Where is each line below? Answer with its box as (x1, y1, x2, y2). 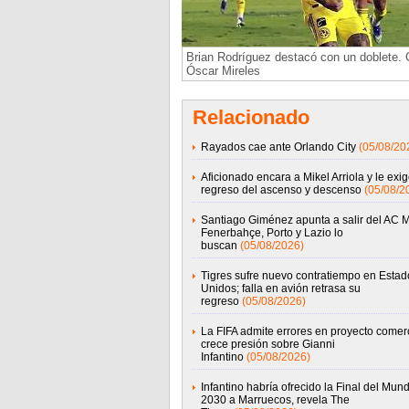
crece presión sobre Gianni (200, 338, 335, 351)
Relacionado (192, 106, 309, 129)
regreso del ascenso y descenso (200, 184, 362, 196)
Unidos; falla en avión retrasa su (200, 282, 361, 295)
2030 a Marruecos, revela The (200, 393, 350, 406)
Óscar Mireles (185, 64, 260, 78)
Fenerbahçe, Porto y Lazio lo (200, 226, 343, 239)
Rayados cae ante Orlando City (200, 141, 356, 153)
